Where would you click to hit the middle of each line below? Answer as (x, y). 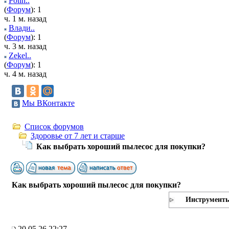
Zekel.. (20, 55)
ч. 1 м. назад (25, 19)
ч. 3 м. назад (25, 46)
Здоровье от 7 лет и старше (78, 136)
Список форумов (54, 127)
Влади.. (22, 28)
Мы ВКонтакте (48, 103)
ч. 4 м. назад (25, 74)
